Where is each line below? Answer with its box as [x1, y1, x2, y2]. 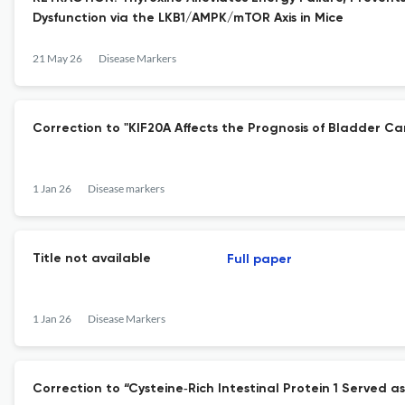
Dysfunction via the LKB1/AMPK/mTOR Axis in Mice [33, 12, 344, 24]
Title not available [33, 252, 151, 265]
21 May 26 [33, 52, 82, 65]
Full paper [227, 253, 292, 266]
